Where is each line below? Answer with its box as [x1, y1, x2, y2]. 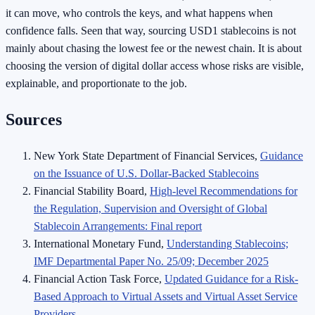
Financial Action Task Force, [34, 272, 165, 285]
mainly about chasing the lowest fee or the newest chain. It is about [6, 42, 302, 55]
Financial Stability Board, [34, 184, 150, 197]
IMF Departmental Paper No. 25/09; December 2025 [34, 255, 269, 267]
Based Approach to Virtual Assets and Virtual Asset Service [34, 290, 297, 302]
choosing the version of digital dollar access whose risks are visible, [6, 60, 304, 72]
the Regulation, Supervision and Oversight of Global [34, 202, 267, 214]
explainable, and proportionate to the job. [6, 77, 187, 90]
